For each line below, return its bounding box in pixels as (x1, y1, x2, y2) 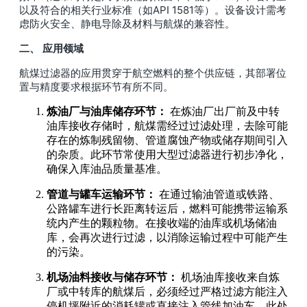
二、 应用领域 (19, 41, 84, 55)
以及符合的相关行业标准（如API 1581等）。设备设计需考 (19, 3, 286, 16)
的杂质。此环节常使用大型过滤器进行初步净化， (47, 148, 288, 160)
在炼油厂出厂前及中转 (167, 105, 280, 117)
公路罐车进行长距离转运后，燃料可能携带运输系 (47, 202, 288, 214)
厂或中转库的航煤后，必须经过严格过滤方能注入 (47, 285, 288, 297)
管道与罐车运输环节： (47, 188, 156, 200)
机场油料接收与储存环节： (47, 271, 178, 283)
